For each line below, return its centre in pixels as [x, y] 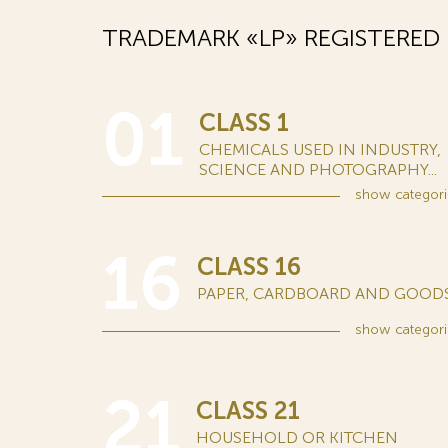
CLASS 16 [249, 266]
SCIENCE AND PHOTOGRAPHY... [318, 169]
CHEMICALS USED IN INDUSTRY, [320, 149]
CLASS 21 [248, 410]
